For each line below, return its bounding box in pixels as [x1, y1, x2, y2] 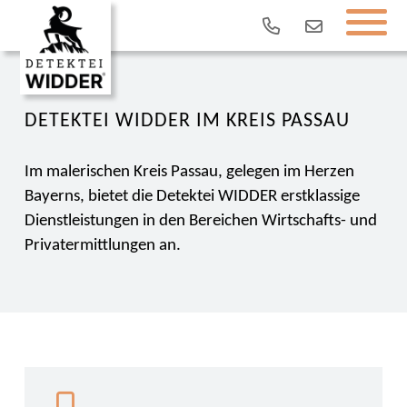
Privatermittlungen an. [24, 237, 181, 254]
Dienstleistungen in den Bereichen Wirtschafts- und [24, 213, 377, 230]
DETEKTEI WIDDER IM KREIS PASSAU [24, 111, 350, 132]
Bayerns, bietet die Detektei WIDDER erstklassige [24, 188, 360, 205]
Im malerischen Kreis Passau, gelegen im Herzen [24, 164, 354, 181]
